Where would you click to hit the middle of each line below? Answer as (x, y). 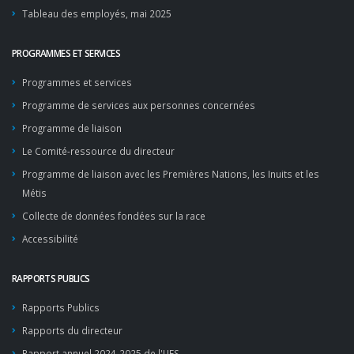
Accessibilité (50, 239)
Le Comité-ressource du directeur (98, 151)
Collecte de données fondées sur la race (114, 216)
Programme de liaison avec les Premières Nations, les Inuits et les (171, 174)
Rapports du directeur (72, 330)
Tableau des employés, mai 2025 (97, 13)
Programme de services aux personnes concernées (139, 105)
